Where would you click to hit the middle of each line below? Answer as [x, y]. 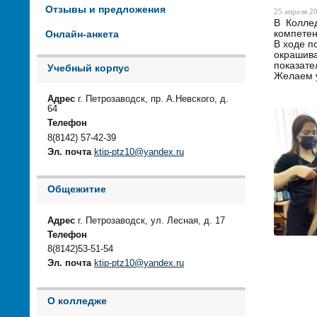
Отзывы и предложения [105, 9]
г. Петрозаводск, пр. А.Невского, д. [152, 99]
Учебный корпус [88, 68]
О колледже [77, 301]
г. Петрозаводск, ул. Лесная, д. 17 [150, 220]
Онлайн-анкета [82, 34]
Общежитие [77, 190]
